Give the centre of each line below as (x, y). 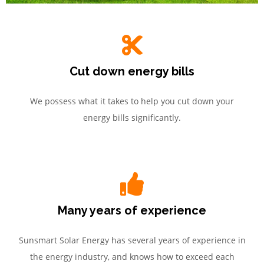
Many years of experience (132, 210)
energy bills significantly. (132, 117)
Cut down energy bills (132, 71)
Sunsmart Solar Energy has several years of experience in (132, 240)
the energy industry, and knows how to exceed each (132, 256)
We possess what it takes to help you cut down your (132, 101)
